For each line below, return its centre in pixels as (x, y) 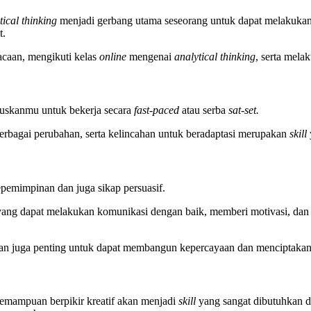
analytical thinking (215, 56)
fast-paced (158, 110)
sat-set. (245, 110)
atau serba (205, 110)
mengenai (150, 56)
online (113, 56)
